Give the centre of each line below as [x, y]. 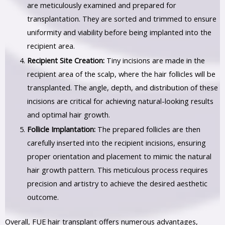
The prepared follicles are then [148, 129]
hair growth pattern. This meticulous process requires [117, 170]
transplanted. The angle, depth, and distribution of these [122, 87]
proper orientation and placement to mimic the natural [119, 156]
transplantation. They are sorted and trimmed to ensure [122, 18]
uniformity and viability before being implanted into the [119, 32]
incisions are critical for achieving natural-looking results [120, 101]
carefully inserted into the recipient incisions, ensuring [116, 142]
